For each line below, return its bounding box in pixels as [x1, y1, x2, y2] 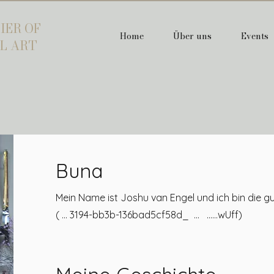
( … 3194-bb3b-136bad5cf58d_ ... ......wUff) [55, 209, 242, 221]
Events [240, 29, 268, 43]
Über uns [172, 29, 212, 43]
